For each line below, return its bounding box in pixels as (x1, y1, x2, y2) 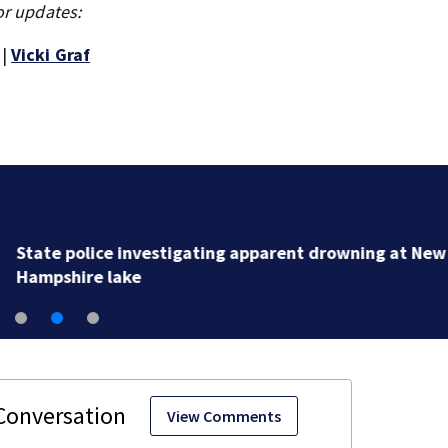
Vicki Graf (11, 43, 91, 66)
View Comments (167, 406, 281, 426)
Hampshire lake (14, 264, 140, 288)
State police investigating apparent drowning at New (14, 240, 445, 264)
